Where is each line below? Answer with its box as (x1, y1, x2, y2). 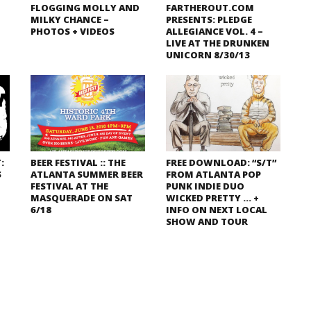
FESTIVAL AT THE (31, 180, 108, 192)
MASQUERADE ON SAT (31, 192, 133, 204)
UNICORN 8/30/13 (166, 49, 250, 61)
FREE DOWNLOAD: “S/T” (166, 156, 276, 169)
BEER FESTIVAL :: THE (31, 156, 126, 169)
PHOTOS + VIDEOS (31, 25, 115, 37)
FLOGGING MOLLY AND (31, 1, 140, 14)
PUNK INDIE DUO (166, 180, 244, 192)
